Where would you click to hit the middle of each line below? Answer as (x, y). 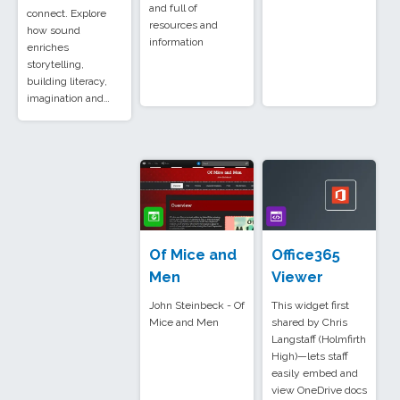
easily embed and (315, 374)
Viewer (297, 277)
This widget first (310, 306)
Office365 (306, 255)
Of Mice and (193, 255)
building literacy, (67, 82)
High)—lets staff (310, 357)
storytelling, (55, 65)
